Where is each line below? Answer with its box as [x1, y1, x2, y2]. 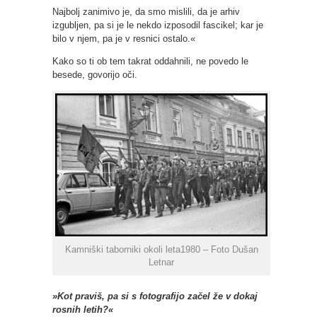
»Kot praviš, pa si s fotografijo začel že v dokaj [52, 291, 258, 302]
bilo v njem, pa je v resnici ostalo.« [52, 33, 195, 45]
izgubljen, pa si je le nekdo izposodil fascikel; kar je [52, 20, 263, 31]
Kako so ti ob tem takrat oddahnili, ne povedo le [52, 56, 248, 67]
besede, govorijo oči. [52, 69, 137, 81]
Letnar [149, 257, 174, 268]
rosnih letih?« [52, 304, 113, 316]
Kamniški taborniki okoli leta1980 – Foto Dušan [64, 244, 258, 255]
